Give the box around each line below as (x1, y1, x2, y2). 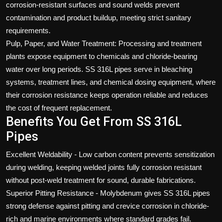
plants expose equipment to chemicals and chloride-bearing (6, 52, 197, 60)
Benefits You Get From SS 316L (6, 114, 182, 129)
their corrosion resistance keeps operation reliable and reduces (6, 90, 208, 99)
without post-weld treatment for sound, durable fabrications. (6, 175, 196, 184)
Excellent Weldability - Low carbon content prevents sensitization (6, 150, 215, 159)
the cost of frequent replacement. (6, 103, 112, 112)
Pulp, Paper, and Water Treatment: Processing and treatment (6, 39, 202, 48)
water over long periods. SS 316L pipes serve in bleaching (6, 64, 192, 73)
